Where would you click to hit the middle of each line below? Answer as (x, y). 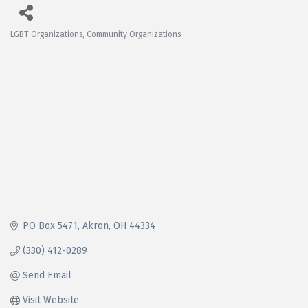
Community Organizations (134, 34)
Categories (45, 46)
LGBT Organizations (46, 34)
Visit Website (51, 300)
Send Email (47, 275)
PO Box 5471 (50, 225)
